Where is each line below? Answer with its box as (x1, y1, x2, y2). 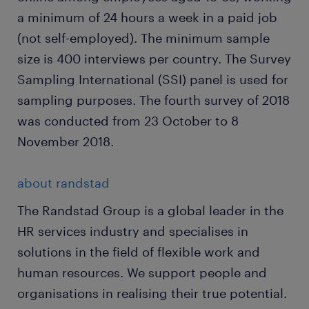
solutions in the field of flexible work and (17, 244, 260, 259)
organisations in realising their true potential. (17, 286, 287, 301)
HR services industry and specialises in (17, 223, 248, 239)
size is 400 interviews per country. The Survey (17, 51, 291, 66)
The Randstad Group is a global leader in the (17, 203, 283, 218)
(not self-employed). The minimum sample (17, 30, 270, 46)
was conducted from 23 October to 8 (17, 113, 239, 128)
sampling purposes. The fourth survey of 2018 (17, 92, 290, 108)
